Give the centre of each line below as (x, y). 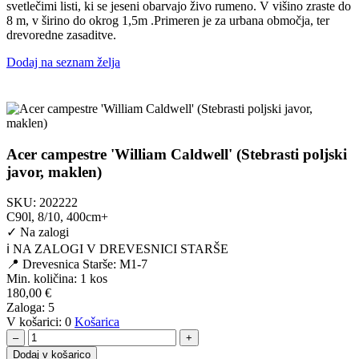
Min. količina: (42, 279)
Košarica (97, 322)
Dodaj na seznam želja (63, 62)
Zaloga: (27, 308)
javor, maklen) (54, 171)
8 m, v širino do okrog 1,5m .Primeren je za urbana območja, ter (168, 20)
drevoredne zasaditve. (61, 34)
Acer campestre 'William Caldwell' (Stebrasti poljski (177, 154)
